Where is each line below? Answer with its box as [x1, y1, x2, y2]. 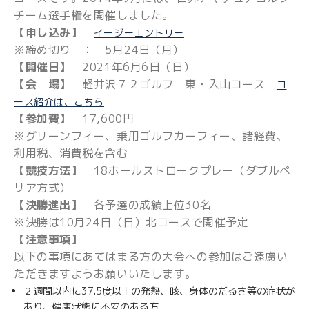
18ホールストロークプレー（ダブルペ [82, 163, 292, 178]
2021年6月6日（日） [70, 59, 195, 74]
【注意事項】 [14, 232, 83, 247]
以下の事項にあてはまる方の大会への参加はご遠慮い [14, 249, 288, 264]
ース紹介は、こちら [14, 95, 105, 108]
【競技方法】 [14, 163, 83, 178]
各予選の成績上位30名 [82, 197, 212, 212]
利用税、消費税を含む [14, 146, 128, 161]
